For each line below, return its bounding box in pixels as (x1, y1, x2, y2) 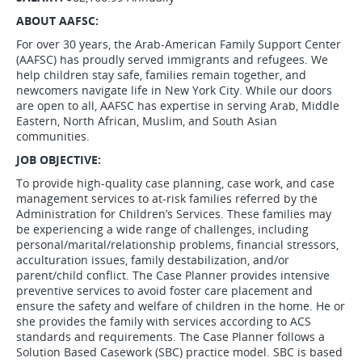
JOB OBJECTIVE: (16, 152, 104, 167)
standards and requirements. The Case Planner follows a (16, 329, 325, 344)
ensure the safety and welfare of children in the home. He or (16, 298, 345, 314)
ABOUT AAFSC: (16, 13, 102, 28)
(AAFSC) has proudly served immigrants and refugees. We (16, 52, 328, 67)
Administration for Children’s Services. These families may (16, 206, 331, 221)
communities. (16, 128, 90, 144)
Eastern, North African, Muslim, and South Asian (16, 113, 277, 128)
